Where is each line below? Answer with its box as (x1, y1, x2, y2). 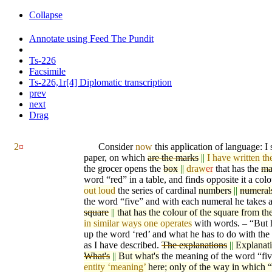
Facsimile (29, 66, 66, 77)
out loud (84, 185, 115, 196)
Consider (96, 141, 135, 152)
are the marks (148, 152, 199, 163)
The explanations (161, 240, 227, 251)
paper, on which (84, 152, 148, 163)
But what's (118, 251, 159, 262)
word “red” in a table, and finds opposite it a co (84, 174, 264, 185)
